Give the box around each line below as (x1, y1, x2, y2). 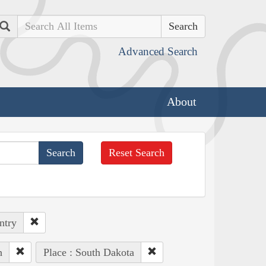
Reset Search (109, 146, 165, 159)
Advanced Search (118, 45, 198, 58)
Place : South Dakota (43, 246, 134, 258)
